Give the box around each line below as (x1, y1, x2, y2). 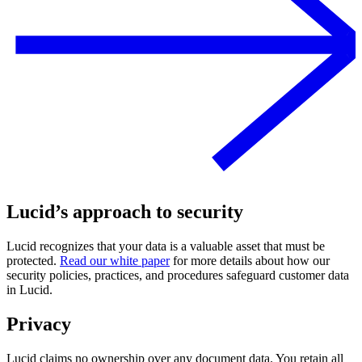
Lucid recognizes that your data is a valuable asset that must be (6, 239, 325, 254)
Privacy (6, 314, 71, 335)
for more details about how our (170, 254, 330, 268)
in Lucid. (6, 283, 53, 297)
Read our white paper (60, 254, 170, 268)
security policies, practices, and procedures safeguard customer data (6, 268, 349, 283)
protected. (6, 254, 60, 268)
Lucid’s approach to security (6, 201, 243, 223)
